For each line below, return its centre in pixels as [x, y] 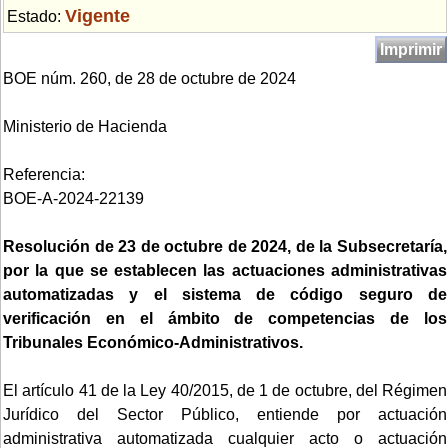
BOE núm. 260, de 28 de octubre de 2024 [149, 78]
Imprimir [411, 49]
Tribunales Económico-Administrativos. [153, 342]
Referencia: [44, 174]
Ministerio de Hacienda [85, 126]
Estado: [36, 16]
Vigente [97, 15]
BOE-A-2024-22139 [73, 198]
